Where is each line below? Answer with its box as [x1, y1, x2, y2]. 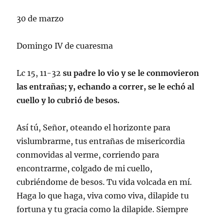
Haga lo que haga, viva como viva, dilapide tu [17, 190, 189, 200]
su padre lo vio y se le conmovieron [63, 68, 200, 78]
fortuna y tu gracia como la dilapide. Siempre [17, 204, 189, 214]
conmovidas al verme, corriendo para [17, 149, 160, 160]
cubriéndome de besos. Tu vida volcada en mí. [17, 177, 192, 187]
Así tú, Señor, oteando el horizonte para [17, 122, 171, 132]
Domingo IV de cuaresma [17, 40, 113, 51]
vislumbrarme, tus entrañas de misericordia [17, 136, 185, 146]
